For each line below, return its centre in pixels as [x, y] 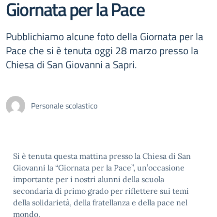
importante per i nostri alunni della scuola [89, 179]
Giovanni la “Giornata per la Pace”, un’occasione [99, 168]
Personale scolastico [64, 106]
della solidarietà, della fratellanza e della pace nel [100, 202]
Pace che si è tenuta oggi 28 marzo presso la [102, 50]
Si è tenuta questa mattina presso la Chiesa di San [102, 156]
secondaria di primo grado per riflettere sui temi [101, 191]
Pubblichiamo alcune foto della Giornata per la [105, 36]
